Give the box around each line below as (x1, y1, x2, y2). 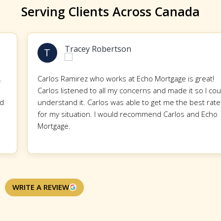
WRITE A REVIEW (12, 182, 69, 192)
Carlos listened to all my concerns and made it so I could (15, 85, 205, 95)
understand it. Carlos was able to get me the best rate (15, 97, 198, 107)
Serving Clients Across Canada (21, 2, 200, 20)
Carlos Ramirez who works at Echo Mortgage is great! (15, 73, 192, 83)
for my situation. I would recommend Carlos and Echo (15, 109, 195, 119)
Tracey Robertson (42, 43, 109, 54)
